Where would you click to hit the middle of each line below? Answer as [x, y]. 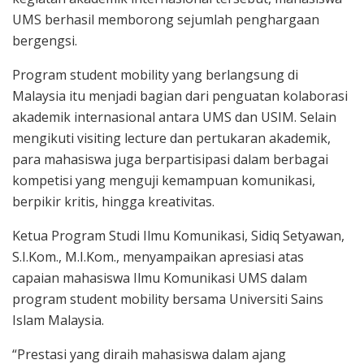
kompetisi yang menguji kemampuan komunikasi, [164, 180]
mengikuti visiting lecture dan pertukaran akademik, [171, 138]
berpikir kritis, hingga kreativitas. [113, 201]
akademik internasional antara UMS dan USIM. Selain [174, 117]
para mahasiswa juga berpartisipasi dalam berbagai [170, 159]
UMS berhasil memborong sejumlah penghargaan [166, 19]
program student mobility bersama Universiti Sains [168, 299]
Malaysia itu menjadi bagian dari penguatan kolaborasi [180, 95]
